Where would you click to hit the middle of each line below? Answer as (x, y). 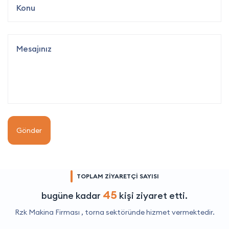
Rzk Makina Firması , (50, 212)
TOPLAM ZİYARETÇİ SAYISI (118, 176)
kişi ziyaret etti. (152, 196)
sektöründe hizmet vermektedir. (159, 212)
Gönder (29, 131)
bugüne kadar (72, 196)
